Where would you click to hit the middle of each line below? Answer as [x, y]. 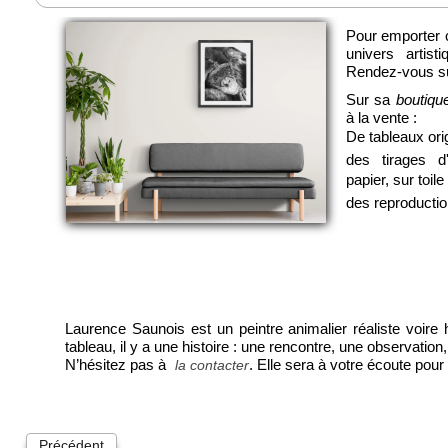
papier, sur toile [395, 180]
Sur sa [371, 100]
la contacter [212, 365]
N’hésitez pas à [117, 365]
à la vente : [381, 118]
